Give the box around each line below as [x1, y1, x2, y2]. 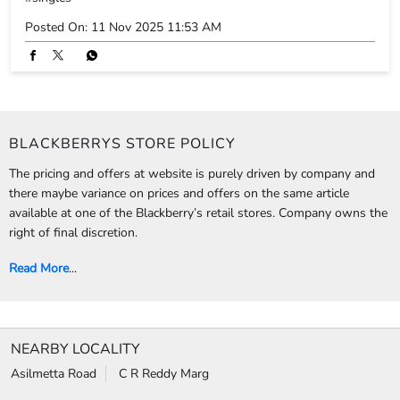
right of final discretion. [9, 50, 137, 68]
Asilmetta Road [11, 191, 96, 209]
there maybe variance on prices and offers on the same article [9, 11, 349, 29]
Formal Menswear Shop [11, 293, 145, 311]
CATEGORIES [11, 241, 99, 262]
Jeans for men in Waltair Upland [11, 369, 189, 387]
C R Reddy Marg [119, 191, 209, 209]
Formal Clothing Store [121, 267, 245, 285]
